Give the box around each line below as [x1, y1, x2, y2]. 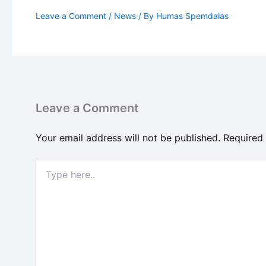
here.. [35, 171, 57, 182]
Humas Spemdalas [156, 10, 229, 21]
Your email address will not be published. [36, 131, 220, 144]
